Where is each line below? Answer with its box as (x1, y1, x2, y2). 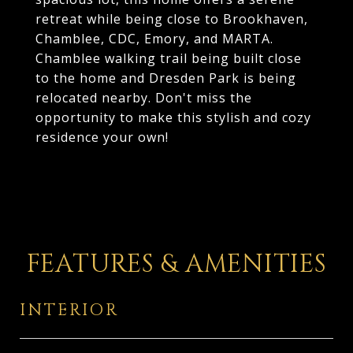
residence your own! (35, 128, 169, 146)
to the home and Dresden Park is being (35, 69, 296, 87)
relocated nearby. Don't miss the (35, 89, 252, 106)
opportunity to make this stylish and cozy (35, 109, 311, 126)
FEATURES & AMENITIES (26, 247, 327, 281)
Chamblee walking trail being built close (35, 50, 302, 67)
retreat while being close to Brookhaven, (35, 10, 308, 28)
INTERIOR (20, 299, 119, 321)
